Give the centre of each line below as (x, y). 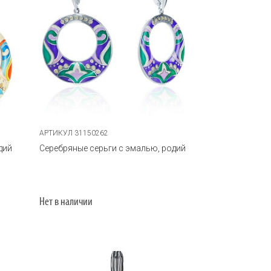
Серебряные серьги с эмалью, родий (113, 148)
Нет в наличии (66, 202)
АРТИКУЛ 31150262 (74, 133)
